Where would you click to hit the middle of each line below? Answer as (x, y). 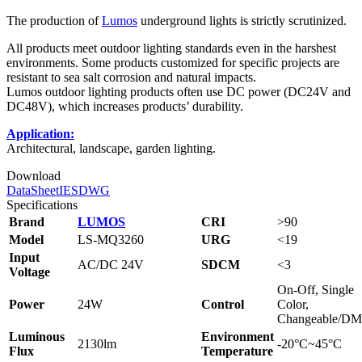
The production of (54, 21)
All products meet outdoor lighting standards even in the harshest (171, 48)
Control (223, 305)
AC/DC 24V (111, 265)
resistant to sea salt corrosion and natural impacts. (131, 78)
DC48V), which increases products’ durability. (125, 107)
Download (34, 176)
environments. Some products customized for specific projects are (173, 63)
